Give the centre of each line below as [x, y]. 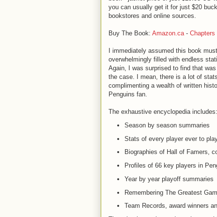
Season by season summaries [167, 125]
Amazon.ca [168, 33]
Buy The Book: [130, 33]
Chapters [202, 33]
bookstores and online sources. [152, 16]
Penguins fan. [128, 94]
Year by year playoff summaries [169, 179]
